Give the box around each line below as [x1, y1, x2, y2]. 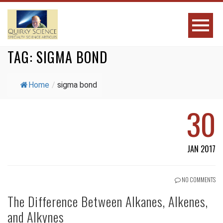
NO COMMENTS [181, 175, 216, 184]
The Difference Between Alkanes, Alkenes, [7, 192, 208, 211]
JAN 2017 [187, 143, 216, 155]
